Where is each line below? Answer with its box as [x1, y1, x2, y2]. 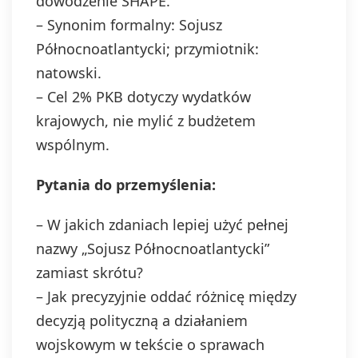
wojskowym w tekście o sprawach [36, 335, 265, 354]
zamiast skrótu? [36, 263, 143, 282]
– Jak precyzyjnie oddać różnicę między [36, 287, 296, 306]
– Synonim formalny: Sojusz [36, 15, 222, 34]
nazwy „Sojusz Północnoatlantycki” [36, 239, 269, 258]
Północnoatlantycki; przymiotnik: [36, 39, 259, 58]
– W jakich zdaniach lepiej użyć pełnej [36, 215, 288, 234]
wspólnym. [36, 135, 109, 154]
